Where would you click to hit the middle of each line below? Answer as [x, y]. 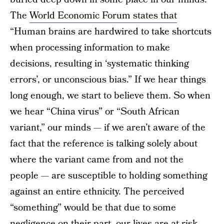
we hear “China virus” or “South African [95, 112]
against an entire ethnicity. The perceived [97, 192]
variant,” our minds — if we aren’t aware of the [108, 128]
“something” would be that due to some [93, 208]
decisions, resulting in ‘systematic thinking [99, 64]
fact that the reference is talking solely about [104, 144]
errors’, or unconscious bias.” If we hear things [108, 80]
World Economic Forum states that [103, 16]
